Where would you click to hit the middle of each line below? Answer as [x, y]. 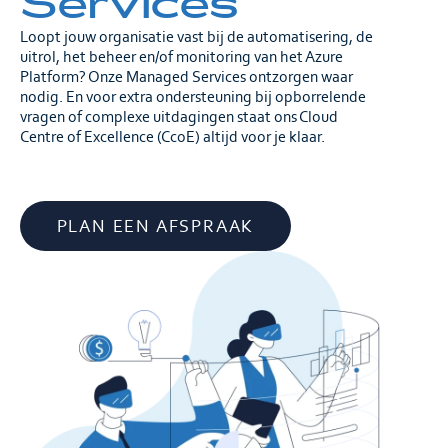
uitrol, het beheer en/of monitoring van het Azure [181, 57]
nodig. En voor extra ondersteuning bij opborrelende [193, 97]
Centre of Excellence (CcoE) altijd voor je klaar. [172, 137]
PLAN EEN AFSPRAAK [155, 226]
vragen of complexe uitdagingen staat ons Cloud [179, 117]
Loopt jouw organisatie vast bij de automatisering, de [196, 37]
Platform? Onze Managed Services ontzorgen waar [186, 77]
